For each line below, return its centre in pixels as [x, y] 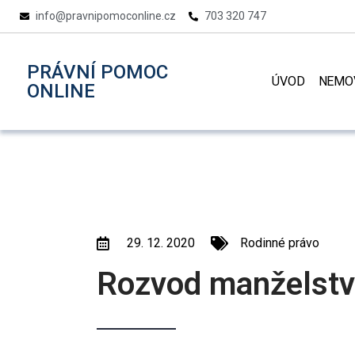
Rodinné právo [280, 242]
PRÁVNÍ [64, 72]
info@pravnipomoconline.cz [106, 16]
